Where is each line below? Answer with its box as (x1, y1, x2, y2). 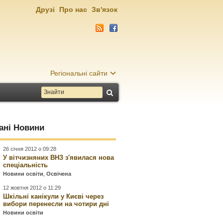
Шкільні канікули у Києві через (3, 193, 104, 200)
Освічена (46, 171, 72, 177)
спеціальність (3, 161, 48, 169)
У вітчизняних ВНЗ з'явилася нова (3, 154, 114, 161)
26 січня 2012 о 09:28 (3, 146, 57, 152)
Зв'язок (92, 5, 117, 13)
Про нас (59, 5, 87, 13)
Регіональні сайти (50, 69, 108, 77)
